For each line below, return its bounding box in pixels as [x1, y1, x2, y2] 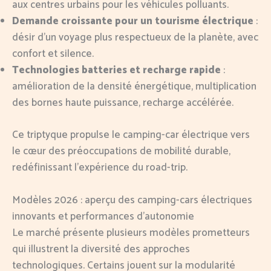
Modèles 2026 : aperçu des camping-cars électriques [12, 192, 252, 209]
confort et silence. [12, 45, 94, 63]
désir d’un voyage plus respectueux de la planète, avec [12, 29, 258, 47]
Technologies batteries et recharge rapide [12, 62, 221, 79]
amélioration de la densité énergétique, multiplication [12, 78, 256, 96]
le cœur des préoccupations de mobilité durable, [12, 142, 230, 160]
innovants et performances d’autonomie [12, 208, 194, 226]
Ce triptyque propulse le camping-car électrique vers [12, 126, 250, 143]
